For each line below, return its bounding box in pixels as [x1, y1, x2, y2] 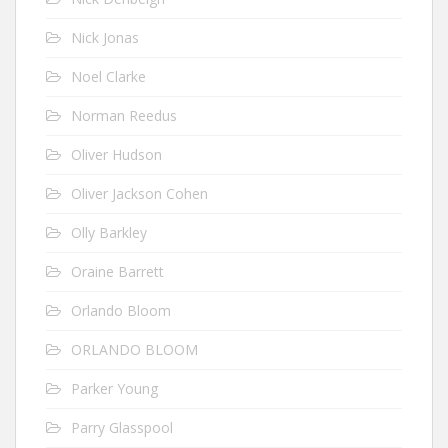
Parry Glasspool [71, 418, 173, 437]
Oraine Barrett [71, 262, 164, 281]
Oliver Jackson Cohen [71, 184, 208, 203]
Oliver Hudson [71, 145, 162, 164]
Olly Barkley [71, 223, 147, 242]
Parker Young [71, 379, 158, 398]
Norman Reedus [71, 106, 177, 125]
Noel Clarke [71, 67, 146, 86]
